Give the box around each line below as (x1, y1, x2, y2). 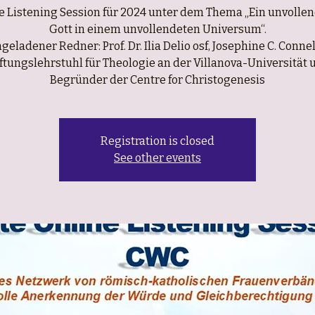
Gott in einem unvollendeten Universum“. (49, 22, 266, 36)
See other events (114, 151, 201, 165)
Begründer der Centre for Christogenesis (50, 73, 265, 86)
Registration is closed (101, 134, 214, 148)
